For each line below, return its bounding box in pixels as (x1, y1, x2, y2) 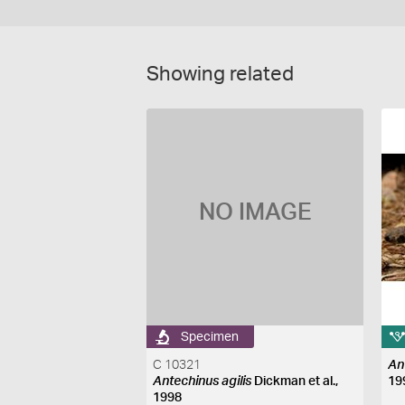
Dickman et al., (251, 375, 339, 388)
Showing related (146, 64, 294, 84)
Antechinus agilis (153, 375, 252, 388)
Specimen (181, 330, 240, 344)
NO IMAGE (198, 201, 312, 224)
